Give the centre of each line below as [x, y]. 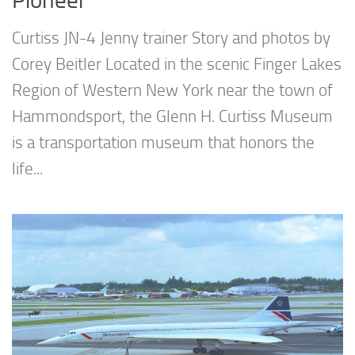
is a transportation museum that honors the [163, 143]
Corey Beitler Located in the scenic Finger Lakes [177, 65]
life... [27, 169]
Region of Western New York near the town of [172, 91]
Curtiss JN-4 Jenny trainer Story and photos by [171, 38]
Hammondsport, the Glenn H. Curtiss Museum [172, 117]
